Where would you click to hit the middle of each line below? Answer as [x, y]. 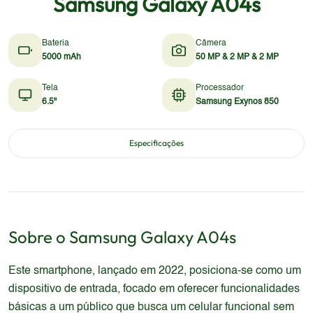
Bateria [56, 43]
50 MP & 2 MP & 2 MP [237, 57]
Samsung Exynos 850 [237, 102]
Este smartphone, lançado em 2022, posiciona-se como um [155, 271]
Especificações [156, 143]
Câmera [211, 43]
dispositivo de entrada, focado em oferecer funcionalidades [154, 289]
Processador [220, 88]
